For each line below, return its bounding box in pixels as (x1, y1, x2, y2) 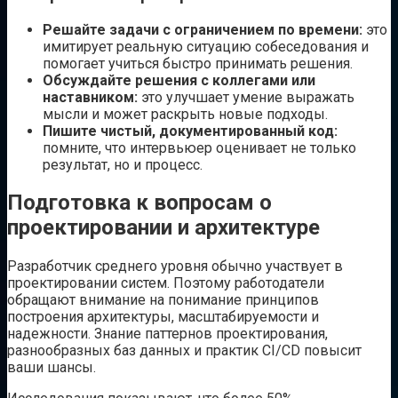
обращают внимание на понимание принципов (7, 291, 319, 309)
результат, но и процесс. (43, 155, 203, 173)
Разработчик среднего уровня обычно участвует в (7, 258, 343, 275)
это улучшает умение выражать (138, 88, 354, 106)
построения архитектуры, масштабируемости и (7, 308, 319, 326)
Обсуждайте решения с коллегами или (43, 71, 315, 89)
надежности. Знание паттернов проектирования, (7, 325, 328, 343)
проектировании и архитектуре (7, 215, 320, 241)
